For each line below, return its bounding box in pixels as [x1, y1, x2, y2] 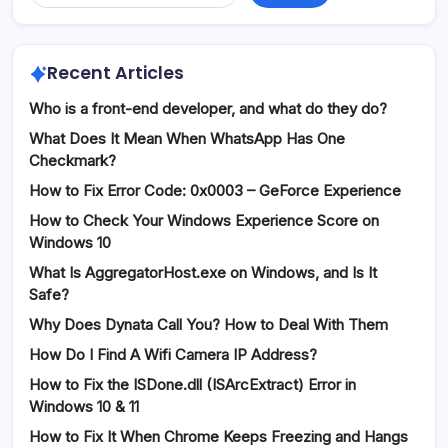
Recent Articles [46, 61, 184, 86]
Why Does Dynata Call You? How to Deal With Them [29, 315, 388, 335]
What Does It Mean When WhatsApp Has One [29, 129, 345, 149]
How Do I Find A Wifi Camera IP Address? [29, 345, 317, 365]
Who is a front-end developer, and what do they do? [29, 99, 387, 119]
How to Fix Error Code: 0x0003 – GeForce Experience [29, 181, 401, 201]
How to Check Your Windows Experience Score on [29, 211, 379, 231]
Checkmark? [29, 151, 116, 171]
